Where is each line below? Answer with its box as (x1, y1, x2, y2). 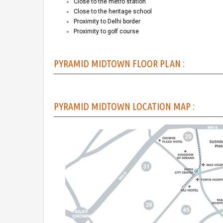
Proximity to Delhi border (74, 17, 140, 25)
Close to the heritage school (74, 7, 152, 15)
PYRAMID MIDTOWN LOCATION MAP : (54, 100, 195, 112)
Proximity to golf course (74, 27, 139, 35)
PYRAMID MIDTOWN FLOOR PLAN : (54, 57, 185, 69)
